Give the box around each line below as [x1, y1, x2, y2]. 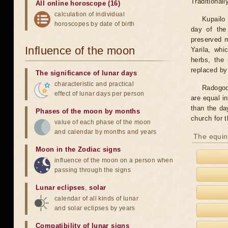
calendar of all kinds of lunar [54, 195, 138, 202]
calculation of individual [54, 11, 125, 18]
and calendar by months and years [54, 128, 157, 135]
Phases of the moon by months [36, 107, 140, 115]
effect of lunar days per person [54, 90, 145, 97]
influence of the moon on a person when [54, 157, 174, 164]
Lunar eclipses [36, 184, 85, 191]
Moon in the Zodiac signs [36, 146, 121, 153]
